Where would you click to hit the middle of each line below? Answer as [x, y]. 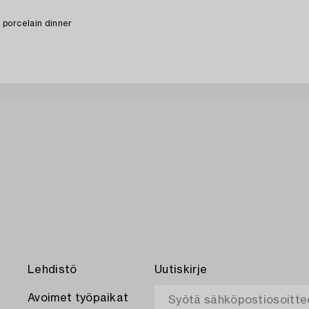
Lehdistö [52, 270]
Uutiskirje [181, 270]
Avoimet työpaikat [78, 298]
